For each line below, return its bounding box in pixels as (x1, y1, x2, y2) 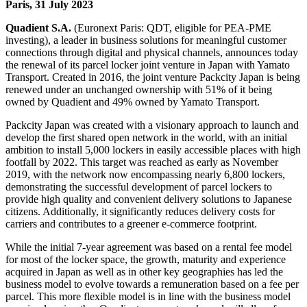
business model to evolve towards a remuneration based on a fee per (5, 278, 299, 290)
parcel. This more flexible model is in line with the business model (5, 290, 291, 302)
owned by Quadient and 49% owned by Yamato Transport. (5, 95, 260, 108)
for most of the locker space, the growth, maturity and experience (5, 253, 286, 265)
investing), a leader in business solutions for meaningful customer (5, 34, 286, 46)
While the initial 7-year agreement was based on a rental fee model (5, 241, 292, 253)
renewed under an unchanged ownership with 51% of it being (5, 83, 272, 95)
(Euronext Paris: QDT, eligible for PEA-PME (71, 21, 271, 34)
